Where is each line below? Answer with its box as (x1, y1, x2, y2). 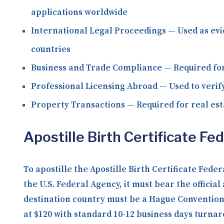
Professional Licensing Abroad (31, 81, 157, 92)
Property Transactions (31, 99, 125, 110)
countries (31, 44, 70, 55)
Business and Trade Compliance (31, 62, 162, 73)
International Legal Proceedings (31, 25, 166, 36)
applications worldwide (31, 7, 127, 18)
